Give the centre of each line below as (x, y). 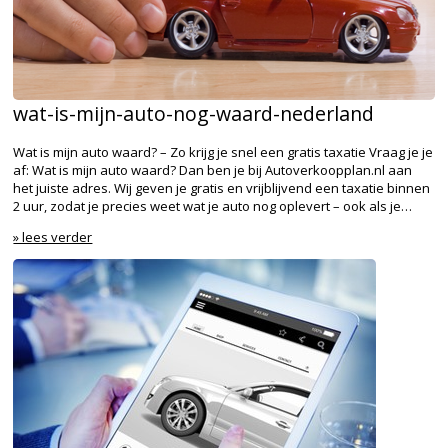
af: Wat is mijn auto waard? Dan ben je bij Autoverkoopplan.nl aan (213, 170)
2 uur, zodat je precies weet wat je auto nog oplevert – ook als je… (213, 206)
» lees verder (53, 237)
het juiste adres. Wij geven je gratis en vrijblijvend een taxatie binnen (222, 188)
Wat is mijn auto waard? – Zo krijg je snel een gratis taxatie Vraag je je (223, 152)
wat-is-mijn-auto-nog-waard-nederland (194, 114)
